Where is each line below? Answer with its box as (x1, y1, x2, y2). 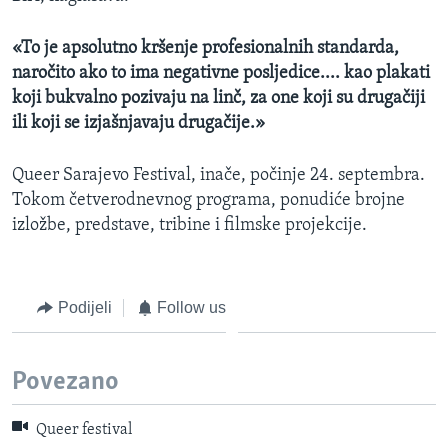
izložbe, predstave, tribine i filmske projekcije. (12, 215, 367, 235)
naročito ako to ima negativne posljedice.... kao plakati (12, 63, 430, 83)
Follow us (157, 298, 226, 316)
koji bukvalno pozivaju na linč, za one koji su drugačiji (12, 88, 425, 108)
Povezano (12, 369, 119, 397)
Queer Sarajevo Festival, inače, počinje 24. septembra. (12, 165, 425, 185)
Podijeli (57, 298, 112, 316)
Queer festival (33, 422, 132, 439)
